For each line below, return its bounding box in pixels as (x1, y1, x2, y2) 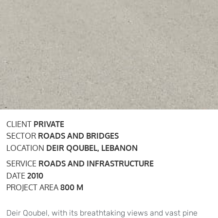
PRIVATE (34, 119, 65, 129)
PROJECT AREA (6, 182, 61, 193)
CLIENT (6, 119, 34, 129)
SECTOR (6, 131, 38, 141)
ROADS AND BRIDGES (38, 131, 119, 141)
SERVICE (6, 159, 39, 169)
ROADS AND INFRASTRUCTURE (38, 159, 154, 169)
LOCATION (6, 143, 47, 153)
